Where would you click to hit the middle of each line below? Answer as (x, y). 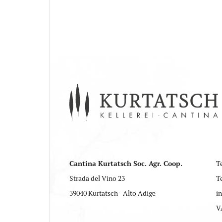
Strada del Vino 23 (97, 179)
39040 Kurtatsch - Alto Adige (112, 194)
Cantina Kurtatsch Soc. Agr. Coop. (126, 164)
